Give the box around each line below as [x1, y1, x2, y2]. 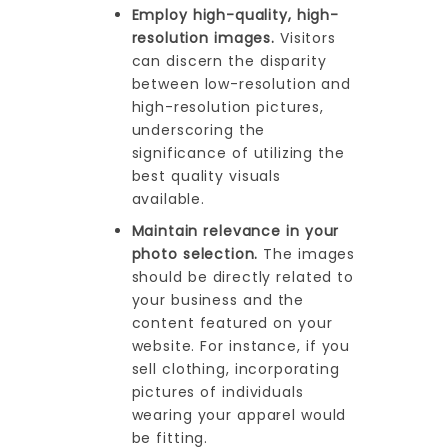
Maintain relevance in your [131, 221, 340, 242]
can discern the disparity [131, 50, 327, 71]
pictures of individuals [131, 382, 304, 403]
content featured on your [131, 313, 333, 334]
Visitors [280, 27, 336, 48]
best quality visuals [131, 165, 281, 186]
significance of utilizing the [131, 142, 345, 163]
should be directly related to [131, 267, 355, 288]
